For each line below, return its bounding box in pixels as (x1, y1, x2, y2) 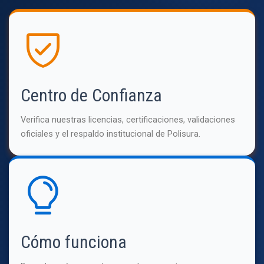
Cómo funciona (21, 231, 127, 252)
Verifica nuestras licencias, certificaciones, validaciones (21, 114, 235, 125)
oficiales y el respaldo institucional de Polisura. (21, 128, 200, 139)
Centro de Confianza (21, 84, 162, 105)
